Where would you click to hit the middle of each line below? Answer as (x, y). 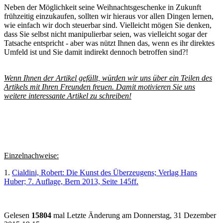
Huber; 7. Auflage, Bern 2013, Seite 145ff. (71, 182)
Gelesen (18, 216)
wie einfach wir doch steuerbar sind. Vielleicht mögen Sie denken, (108, 25)
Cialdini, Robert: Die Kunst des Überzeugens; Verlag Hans (105, 173)
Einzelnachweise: (31, 156)
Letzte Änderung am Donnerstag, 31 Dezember (141, 216)
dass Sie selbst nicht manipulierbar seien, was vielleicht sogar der (106, 34)
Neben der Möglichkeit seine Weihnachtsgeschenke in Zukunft (103, 7)
